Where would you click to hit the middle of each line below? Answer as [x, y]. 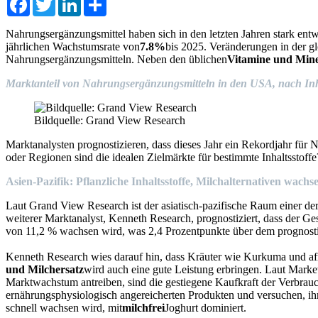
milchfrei [143, 307]
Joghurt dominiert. [205, 307]
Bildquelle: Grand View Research [110, 120]
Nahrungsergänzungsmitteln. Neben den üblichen [116, 59]
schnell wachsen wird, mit [64, 307]
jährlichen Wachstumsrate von [73, 46]
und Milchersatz [45, 269]
